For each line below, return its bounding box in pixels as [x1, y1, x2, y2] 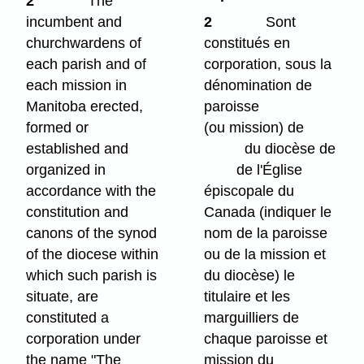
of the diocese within [26, 246, 159, 263]
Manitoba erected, [26, 98, 144, 115]
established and [26, 141, 129, 158]
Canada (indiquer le [204, 204, 332, 221]
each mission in [26, 77, 128, 94]
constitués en [204, 35, 291, 52]
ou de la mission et [204, 246, 327, 263]
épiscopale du [204, 183, 295, 200]
